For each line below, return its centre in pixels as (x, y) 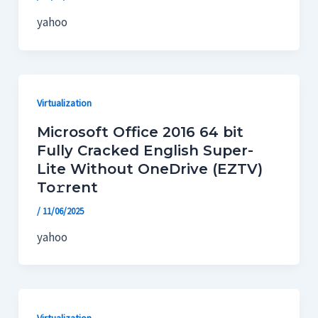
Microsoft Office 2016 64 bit (140, 132)
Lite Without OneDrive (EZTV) (149, 169)
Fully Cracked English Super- (145, 150)
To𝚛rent (67, 187)
